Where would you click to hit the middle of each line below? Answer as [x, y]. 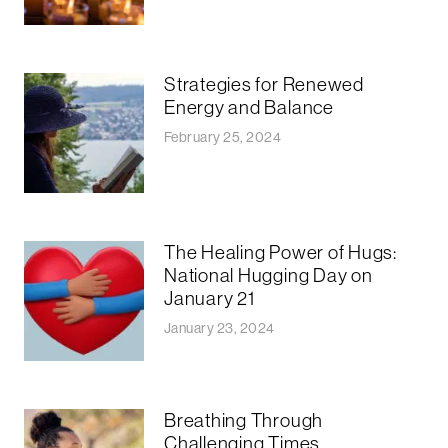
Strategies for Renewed [264, 83]
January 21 [209, 297]
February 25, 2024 [223, 136]
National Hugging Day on [268, 274]
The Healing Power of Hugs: [280, 251]
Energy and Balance [249, 106]
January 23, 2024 [219, 327]
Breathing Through [244, 419]
